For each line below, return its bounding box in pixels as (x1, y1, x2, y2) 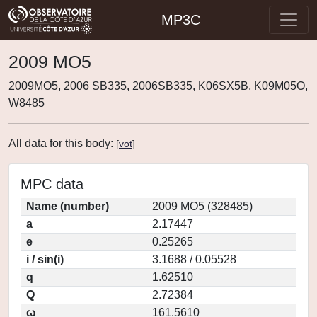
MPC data (21, 176, 83, 192)
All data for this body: (8, 137, 116, 149)
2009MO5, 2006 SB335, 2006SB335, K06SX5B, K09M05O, (8, 80, 308, 92)
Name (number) (26, 200, 109, 212)
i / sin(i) (26, 253, 64, 265)
